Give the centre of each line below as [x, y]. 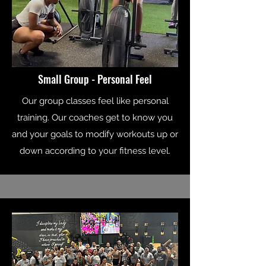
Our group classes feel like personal [95, 101]
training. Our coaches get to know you [95, 117]
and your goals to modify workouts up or [95, 134]
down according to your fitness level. [95, 151]
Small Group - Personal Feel [95, 79]
